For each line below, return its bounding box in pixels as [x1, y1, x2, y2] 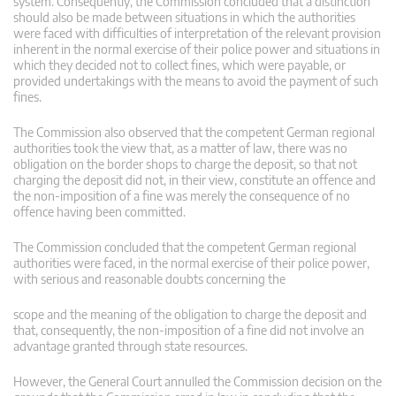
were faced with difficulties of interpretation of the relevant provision [13, 25, 381, 41]
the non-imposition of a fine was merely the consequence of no [13, 187, 350, 203]
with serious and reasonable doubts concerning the [13, 270, 286, 286]
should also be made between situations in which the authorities [13, 9, 355, 25]
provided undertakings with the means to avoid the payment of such [13, 72, 378, 88]
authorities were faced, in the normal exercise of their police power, [13, 255, 369, 270]
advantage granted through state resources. [13, 338, 247, 354]
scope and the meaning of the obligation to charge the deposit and [13, 306, 367, 322]
